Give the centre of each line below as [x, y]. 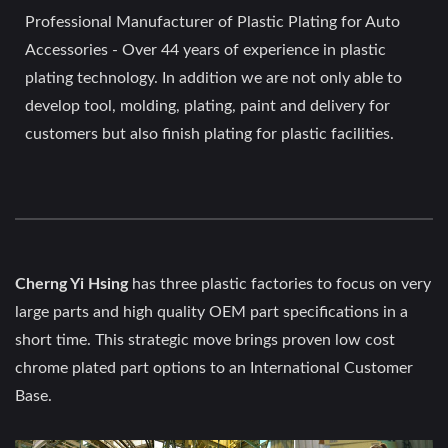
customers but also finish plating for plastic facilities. [209, 134]
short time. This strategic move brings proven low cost [205, 340]
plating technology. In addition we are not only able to [213, 78]
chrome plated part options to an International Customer [214, 368]
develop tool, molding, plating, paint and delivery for [207, 106]
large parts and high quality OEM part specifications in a [211, 312]
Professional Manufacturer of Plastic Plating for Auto [212, 22]
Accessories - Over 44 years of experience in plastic [205, 50]
